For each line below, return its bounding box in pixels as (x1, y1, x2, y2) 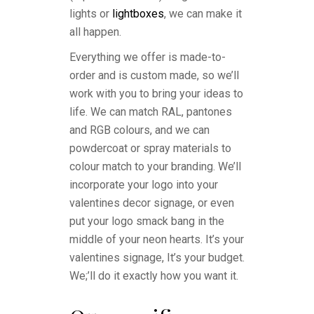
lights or (69, 7, 112, 20)
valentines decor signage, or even (69, 196, 234, 210)
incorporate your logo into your (69, 178, 218, 191)
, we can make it (164, 7, 242, 20)
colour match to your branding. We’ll (69, 160, 241, 173)
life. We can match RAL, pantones (69, 105, 232, 118)
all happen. (69, 25, 121, 39)
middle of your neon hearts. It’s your (69, 233, 244, 246)
